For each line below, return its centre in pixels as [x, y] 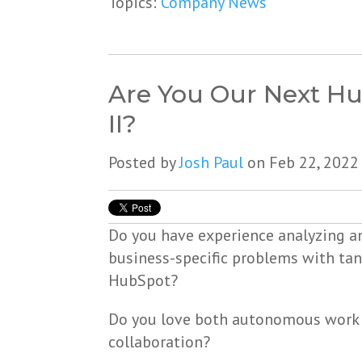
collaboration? [160, 342]
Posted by [144, 163]
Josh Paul [212, 163]
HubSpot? [143, 281]
